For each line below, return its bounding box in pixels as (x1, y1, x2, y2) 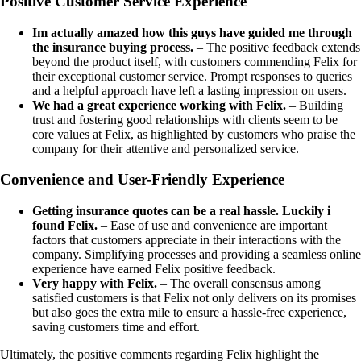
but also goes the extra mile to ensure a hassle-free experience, (32, 305, 346, 320)
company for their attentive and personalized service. (32, 141, 299, 156)
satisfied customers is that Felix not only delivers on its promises (32, 291, 356, 305)
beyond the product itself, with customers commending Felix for (32, 54, 357, 68)
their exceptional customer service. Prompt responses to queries (32, 68, 352, 83)
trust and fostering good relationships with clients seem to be (32, 112, 338, 127)
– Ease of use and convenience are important (98, 218, 327, 233)
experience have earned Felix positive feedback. (32, 262, 276, 276)
